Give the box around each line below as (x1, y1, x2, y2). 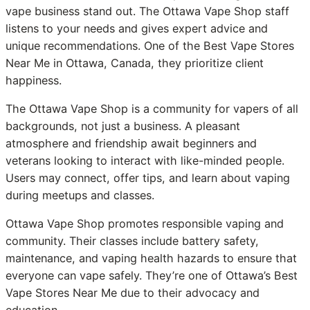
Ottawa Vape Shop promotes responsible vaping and (6, 217, 284, 231)
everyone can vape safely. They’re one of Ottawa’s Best (6, 268, 298, 283)
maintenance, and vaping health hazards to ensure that (6, 251, 297, 266)
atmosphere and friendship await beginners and (6, 136, 257, 151)
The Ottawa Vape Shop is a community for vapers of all (6, 102, 298, 116)
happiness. (6, 73, 62, 87)
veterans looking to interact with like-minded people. (6, 154, 284, 168)
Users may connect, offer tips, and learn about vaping (6, 171, 290, 185)
